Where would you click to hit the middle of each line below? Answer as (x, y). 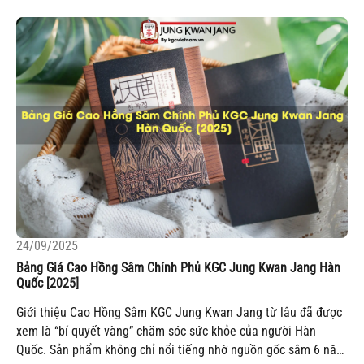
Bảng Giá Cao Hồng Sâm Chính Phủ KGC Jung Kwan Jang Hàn (178, 268)
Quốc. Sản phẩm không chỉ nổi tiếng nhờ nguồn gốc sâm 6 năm (181, 350)
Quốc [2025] (48, 284)
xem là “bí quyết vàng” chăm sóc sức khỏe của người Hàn (166, 331)
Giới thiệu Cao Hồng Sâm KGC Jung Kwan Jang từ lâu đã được (179, 313)
